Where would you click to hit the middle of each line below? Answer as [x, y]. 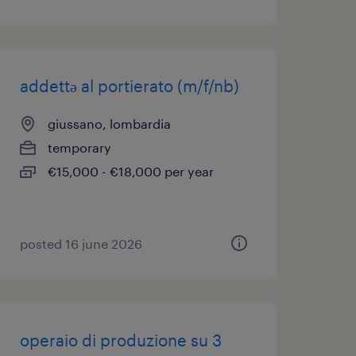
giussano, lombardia [109, 124]
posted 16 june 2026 [81, 244]
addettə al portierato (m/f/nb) [129, 86]
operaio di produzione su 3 [120, 340]
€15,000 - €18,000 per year [130, 171]
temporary [79, 147]
